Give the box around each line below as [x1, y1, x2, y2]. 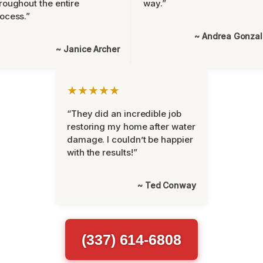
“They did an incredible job [67, 108, 181, 119]
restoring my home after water [67, 121, 195, 132]
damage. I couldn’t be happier [67, 134, 193, 145]
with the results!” [67, 147, 137, 158]
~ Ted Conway [137, 180, 196, 190]
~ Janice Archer [56, 44, 120, 54]
